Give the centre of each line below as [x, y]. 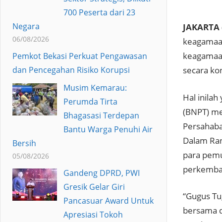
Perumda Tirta [90, 101]
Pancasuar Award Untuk [108, 200]
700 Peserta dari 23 [99, 12]
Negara [26, 26]
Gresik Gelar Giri [94, 187]
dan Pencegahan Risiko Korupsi [71, 70]
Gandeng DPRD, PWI [101, 173]
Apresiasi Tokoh [93, 214]
